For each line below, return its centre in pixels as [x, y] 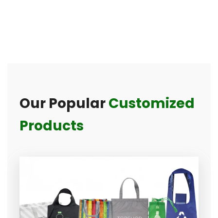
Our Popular [64, 103]
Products [52, 126]
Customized [152, 103]
